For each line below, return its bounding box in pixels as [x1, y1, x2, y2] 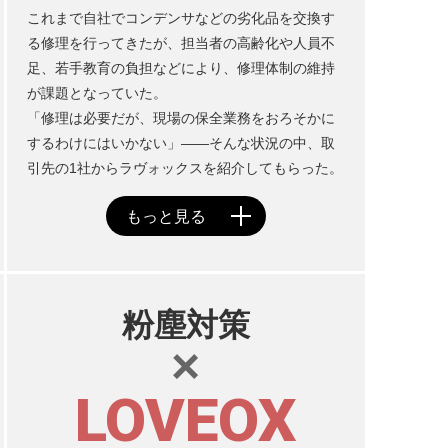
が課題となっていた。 [26, 85, 167, 101]
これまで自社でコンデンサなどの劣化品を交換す [26, 10, 335, 26]
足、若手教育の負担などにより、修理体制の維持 [26, 60, 335, 76]
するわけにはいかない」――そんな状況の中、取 [26, 135, 335, 151]
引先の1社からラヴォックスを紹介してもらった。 [26, 160, 343, 176]
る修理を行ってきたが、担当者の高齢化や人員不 [26, 35, 335, 51]
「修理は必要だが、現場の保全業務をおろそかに [26, 110, 335, 126]
